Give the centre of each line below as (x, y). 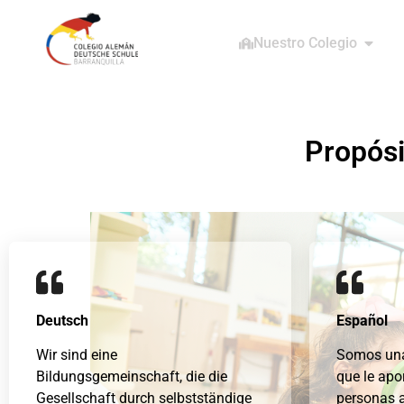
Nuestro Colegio (305, 43)
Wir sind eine (77, 355)
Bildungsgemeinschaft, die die (132, 377)
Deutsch (62, 321)
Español (363, 321)
